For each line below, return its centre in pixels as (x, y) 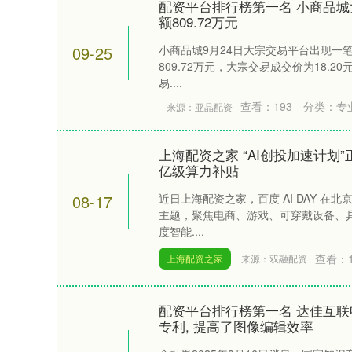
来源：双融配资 (274, 258)
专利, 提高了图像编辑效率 (236, 326)
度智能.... (181, 231)
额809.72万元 (198, 22)
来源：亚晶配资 (200, 106)
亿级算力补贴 (199, 170)
